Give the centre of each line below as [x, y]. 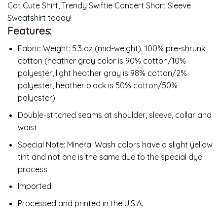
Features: [29, 30]
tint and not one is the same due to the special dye [110, 157]
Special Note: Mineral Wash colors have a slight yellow [115, 144]
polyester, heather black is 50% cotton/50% [97, 86]
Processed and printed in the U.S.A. [80, 203]
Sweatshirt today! [39, 18]
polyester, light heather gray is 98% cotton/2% [102, 73]
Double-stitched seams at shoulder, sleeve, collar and [114, 115]
